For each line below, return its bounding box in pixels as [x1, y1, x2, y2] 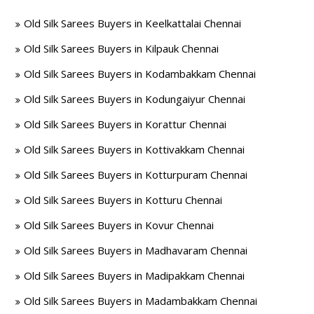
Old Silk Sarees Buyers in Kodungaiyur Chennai [24, 92, 246, 106]
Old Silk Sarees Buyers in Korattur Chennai [24, 117, 227, 131]
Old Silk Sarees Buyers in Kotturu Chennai [24, 193, 223, 207]
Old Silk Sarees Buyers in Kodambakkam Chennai [24, 67, 257, 81]
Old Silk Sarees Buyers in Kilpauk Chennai [24, 41, 219, 55]
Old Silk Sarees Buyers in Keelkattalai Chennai [24, 16, 242, 30]
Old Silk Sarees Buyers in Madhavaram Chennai [24, 243, 248, 257]
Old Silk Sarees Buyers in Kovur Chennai [24, 218, 214, 232]
